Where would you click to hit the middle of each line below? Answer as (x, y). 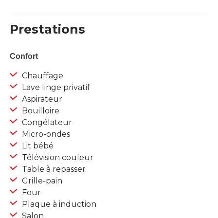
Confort (24, 56)
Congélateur (46, 123)
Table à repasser (53, 169)
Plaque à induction (58, 204)
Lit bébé (37, 146)
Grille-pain (41, 181)
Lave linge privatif (55, 88)
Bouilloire (40, 111)
